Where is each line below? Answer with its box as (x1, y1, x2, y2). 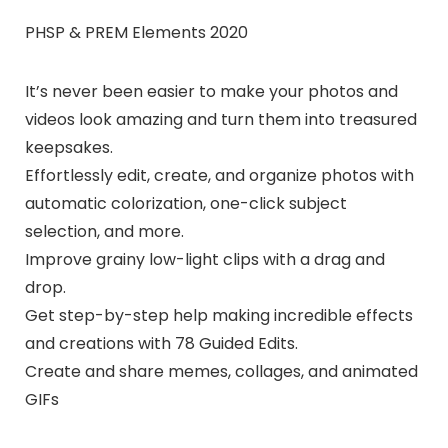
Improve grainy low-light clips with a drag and (24, 247, 385, 271)
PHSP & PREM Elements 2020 (24, 20, 248, 44)
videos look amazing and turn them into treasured (24, 107, 417, 131)
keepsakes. (24, 135, 113, 159)
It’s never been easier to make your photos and (24, 79, 398, 103)
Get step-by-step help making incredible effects (24, 303, 413, 327)
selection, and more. (24, 219, 184, 243)
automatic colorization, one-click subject (24, 191, 347, 215)
